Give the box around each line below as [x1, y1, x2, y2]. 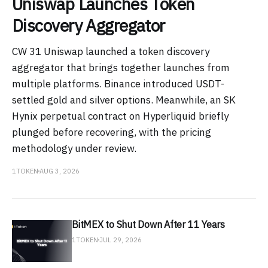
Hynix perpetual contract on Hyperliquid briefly [12, 109, 229, 123]
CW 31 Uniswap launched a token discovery [12, 44, 209, 58]
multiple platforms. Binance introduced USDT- [12, 77, 224, 90]
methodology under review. [12, 141, 136, 155]
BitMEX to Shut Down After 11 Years [72, 218, 225, 230]
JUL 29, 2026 [99, 235, 142, 244]
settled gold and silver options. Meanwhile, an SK [12, 93, 236, 106]
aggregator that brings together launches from [12, 60, 230, 74]
